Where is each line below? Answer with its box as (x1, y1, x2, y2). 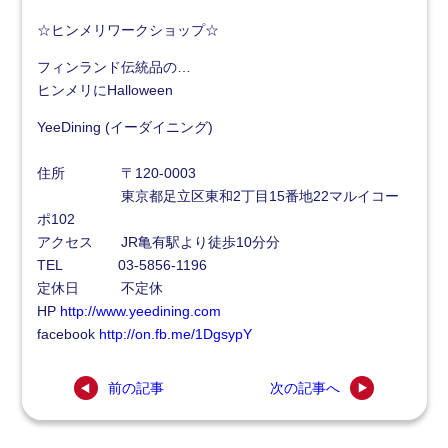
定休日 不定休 (36, 279, 163, 296)
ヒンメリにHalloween (36, 81, 173, 98)
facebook (36, 325, 99, 342)
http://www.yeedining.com (59, 302, 221, 319)
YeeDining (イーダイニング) (36, 118, 213, 135)
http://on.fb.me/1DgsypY (98, 325, 252, 342)
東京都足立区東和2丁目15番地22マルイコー (36, 187, 399, 204)
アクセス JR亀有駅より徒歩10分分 (36, 233, 280, 250)
